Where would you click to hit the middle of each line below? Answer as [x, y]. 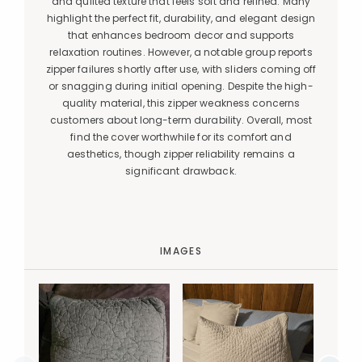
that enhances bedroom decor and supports [181, 35]
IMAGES [181, 250]
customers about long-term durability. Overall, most [181, 120]
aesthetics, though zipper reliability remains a [181, 154]
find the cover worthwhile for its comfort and [181, 137]
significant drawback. [181, 170]
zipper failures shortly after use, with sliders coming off [181, 69]
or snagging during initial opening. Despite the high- [181, 86]
